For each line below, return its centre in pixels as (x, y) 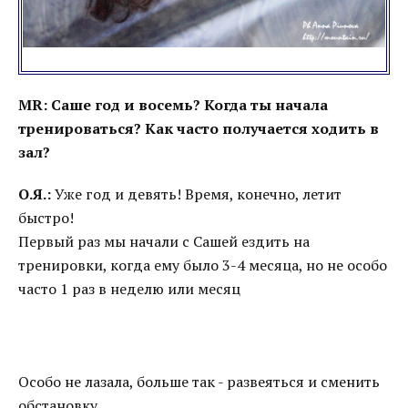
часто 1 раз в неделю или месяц (129, 289)
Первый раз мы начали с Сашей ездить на (164, 241)
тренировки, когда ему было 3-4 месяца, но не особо (203, 265)
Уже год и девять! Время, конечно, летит (196, 194)
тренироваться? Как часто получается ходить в (199, 128)
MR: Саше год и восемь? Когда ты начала (173, 105)
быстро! (46, 218)
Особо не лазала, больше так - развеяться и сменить (199, 382)
